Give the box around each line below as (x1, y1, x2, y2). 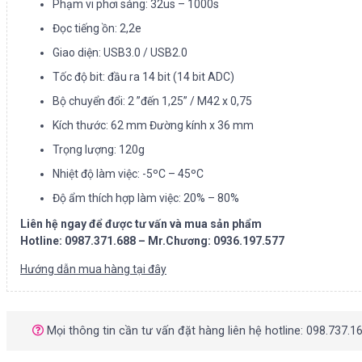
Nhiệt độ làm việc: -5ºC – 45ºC (53, 166, 204, 180)
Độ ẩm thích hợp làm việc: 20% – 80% (53, 191, 239, 204)
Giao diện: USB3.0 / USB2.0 (53, 45, 187, 59)
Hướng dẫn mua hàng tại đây (20, 262, 166, 276)
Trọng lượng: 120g (53, 142, 145, 156)
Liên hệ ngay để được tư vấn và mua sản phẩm (20, 217, 262, 230)
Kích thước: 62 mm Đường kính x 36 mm (53, 118, 254, 132)
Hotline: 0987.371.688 (20, 234, 138, 247)
